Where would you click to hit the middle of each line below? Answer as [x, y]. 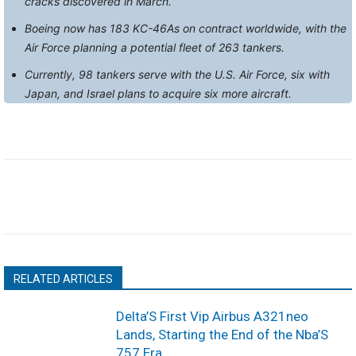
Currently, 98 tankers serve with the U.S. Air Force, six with [177, 74]
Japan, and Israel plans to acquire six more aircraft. [158, 93]
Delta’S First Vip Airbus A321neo [213, 316]
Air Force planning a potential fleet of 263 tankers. [155, 47]
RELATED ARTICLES [63, 279]
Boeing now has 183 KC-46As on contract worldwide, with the [186, 28]
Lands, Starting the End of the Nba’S [222, 335]
